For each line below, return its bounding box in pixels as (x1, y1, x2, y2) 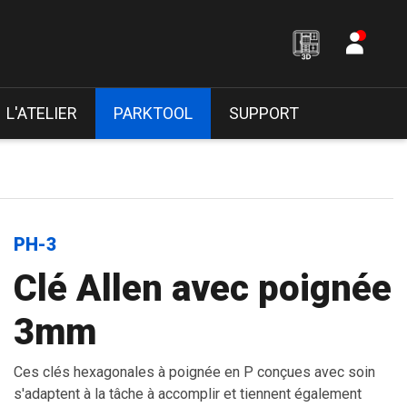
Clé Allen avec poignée (14, 267, 392, 310)
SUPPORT (228, 104, 299, 123)
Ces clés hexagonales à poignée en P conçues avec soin (14, 363, 375, 381)
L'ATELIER (5, 104, 77, 123)
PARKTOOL (113, 104, 193, 123)
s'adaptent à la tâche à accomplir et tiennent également (14, 385, 362, 402)
